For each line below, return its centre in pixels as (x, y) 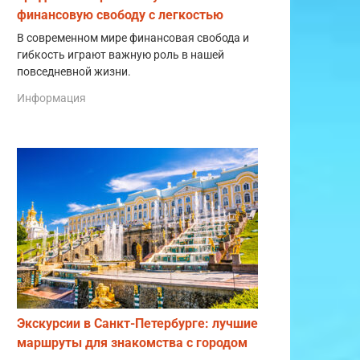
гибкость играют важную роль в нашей (121, 55)
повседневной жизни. (74, 72)
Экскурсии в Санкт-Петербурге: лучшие (137, 324)
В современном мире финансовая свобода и (133, 38)
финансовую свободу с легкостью (120, 14)
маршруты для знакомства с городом (132, 343)
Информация (51, 98)
